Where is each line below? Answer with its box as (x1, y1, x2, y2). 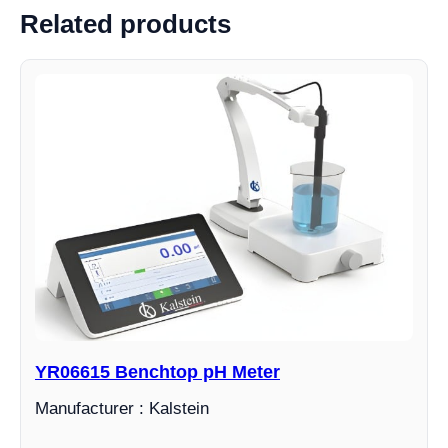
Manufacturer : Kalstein (35, 399, 209, 419)
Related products (20, 9, 231, 40)
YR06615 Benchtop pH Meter (35, 362, 280, 383)
